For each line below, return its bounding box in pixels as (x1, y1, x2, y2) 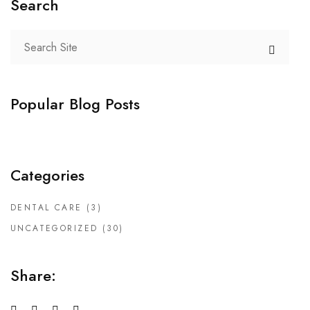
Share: (10, 264, 56, 286)
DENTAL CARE (10, 201, 82, 214)
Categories (10, 164, 84, 186)
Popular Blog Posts (10, 93, 140, 115)
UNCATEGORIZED (10, 222, 98, 235)
